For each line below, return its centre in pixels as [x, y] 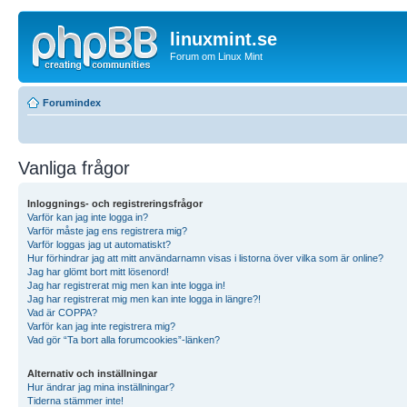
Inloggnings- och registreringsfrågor [115, 203]
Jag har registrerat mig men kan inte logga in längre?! [144, 298]
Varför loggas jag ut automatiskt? [99, 244]
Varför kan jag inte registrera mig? [101, 326]
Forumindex [72, 102]
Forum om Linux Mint [216, 56]
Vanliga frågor [74, 168]
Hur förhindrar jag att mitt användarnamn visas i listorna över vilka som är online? [205, 258]
